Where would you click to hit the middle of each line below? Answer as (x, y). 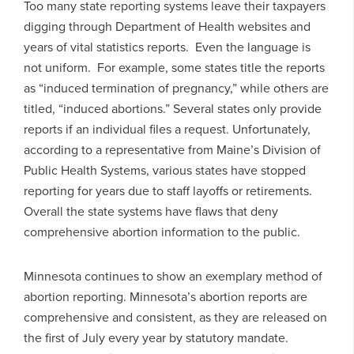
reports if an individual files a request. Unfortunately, (167, 128)
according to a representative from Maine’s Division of (172, 149)
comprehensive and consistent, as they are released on (175, 316)
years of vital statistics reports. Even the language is (167, 46)
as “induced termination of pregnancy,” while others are (176, 87)
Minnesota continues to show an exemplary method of (173, 275)
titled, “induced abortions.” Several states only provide (173, 108)
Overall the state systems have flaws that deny (151, 211)
